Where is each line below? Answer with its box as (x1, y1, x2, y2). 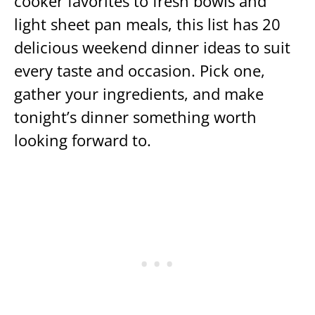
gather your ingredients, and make (14, 83, 264, 105)
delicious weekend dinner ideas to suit (14, 37, 290, 59)
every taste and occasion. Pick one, (14, 60, 265, 82)
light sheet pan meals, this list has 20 (14, 13, 281, 36)
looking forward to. (14, 129, 151, 152)
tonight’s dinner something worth (14, 106, 257, 129)
